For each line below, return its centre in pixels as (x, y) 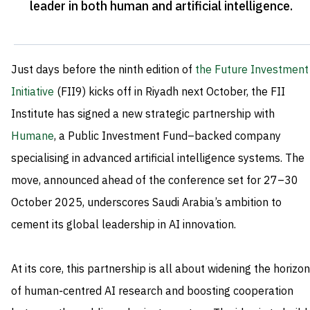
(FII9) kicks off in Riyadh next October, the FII (170, 92)
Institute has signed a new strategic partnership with (143, 115)
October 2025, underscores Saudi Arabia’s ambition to (146, 203)
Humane (33, 137)
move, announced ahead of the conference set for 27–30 (155, 181)
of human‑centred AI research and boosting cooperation (152, 292)
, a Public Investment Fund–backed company (167, 137)
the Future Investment (250, 70)
